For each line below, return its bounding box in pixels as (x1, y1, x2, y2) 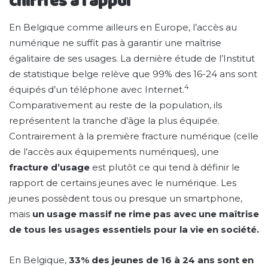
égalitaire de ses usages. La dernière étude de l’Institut (9, 53, 255, 64)
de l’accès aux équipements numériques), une (9, 146, 219, 157)
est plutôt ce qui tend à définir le (90, 162, 240, 173)
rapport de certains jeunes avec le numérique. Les (9, 177, 236, 188)
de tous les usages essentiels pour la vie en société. (9, 224, 259, 235)
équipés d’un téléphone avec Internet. (9, 84, 184, 95)
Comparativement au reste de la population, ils (9, 99, 222, 111)
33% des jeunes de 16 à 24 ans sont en (69, 254, 254, 266)
